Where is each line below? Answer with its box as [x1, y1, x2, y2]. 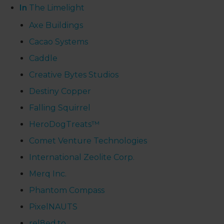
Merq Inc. [29, 168, 67, 178]
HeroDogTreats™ [29, 119, 100, 129]
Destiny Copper [29, 86, 91, 96]
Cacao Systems [29, 36, 88, 46]
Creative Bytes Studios [29, 69, 119, 79]
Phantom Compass [29, 185, 105, 195]
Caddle [29, 53, 58, 63]
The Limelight [27, 2, 85, 12]
